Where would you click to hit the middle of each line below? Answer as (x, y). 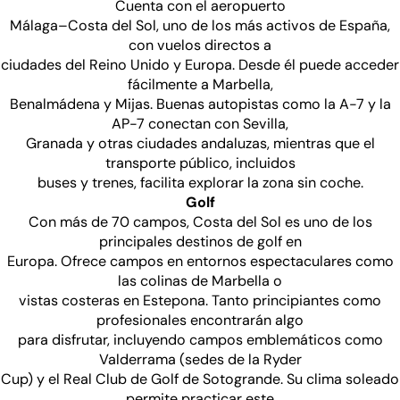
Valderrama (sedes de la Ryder (200, 359)
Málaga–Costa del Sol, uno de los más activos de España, (200, 25)
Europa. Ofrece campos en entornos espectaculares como (200, 261)
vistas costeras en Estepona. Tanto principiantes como (200, 300)
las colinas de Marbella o (200, 280)
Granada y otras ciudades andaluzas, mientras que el (200, 143)
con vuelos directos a (200, 45)
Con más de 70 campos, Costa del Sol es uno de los (200, 221)
